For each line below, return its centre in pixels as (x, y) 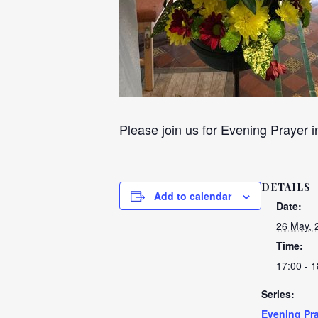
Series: (278, 294)
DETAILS (286, 187)
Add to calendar (193, 196)
